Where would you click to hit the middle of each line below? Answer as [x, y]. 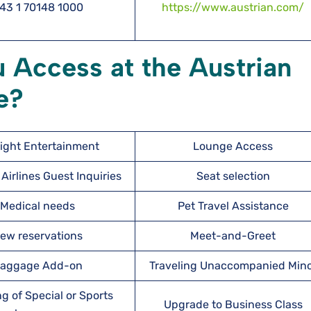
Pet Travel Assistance [233, 206]
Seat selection [233, 176]
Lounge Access [233, 146]
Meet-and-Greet [233, 236]
